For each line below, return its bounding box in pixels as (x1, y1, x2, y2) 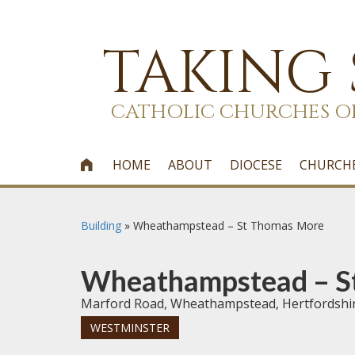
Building (81, 218, 121, 233)
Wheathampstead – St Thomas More (133, 218, 324, 233)
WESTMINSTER (90, 320, 170, 335)
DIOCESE (230, 156, 283, 174)
